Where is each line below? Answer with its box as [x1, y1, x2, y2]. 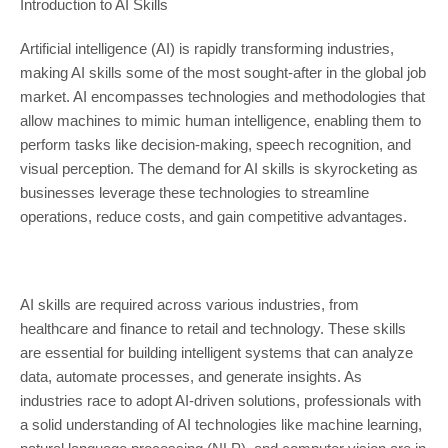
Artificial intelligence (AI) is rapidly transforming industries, [19, 40, 394, 58]
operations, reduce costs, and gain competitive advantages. [19, 208, 407, 226]
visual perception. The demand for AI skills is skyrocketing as [19, 160, 418, 178]
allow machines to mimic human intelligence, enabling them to [19, 112, 421, 130]
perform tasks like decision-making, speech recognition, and [19, 136, 411, 154]
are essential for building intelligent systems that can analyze [19, 344, 413, 362]
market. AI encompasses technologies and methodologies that [19, 88, 425, 106]
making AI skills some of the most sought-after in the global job [19, 64, 426, 82]
